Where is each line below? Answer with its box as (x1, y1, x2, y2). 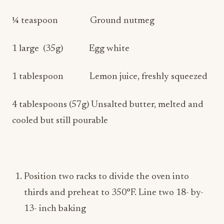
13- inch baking (24, 204, 86, 213)
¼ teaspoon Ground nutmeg (12, 16, 154, 25)
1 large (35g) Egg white (12, 44, 129, 53)
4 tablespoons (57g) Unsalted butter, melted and (12, 100, 203, 109)
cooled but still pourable (12, 116, 108, 125)
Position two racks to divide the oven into (24, 172, 189, 181)
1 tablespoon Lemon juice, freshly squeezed (12, 72, 207, 81)
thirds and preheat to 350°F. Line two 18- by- (24, 188, 203, 197)
